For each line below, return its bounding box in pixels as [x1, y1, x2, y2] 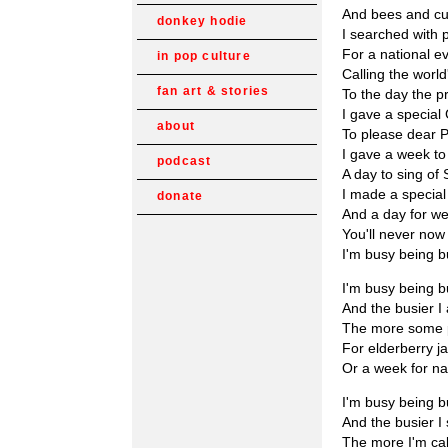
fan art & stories [157, 84, 270, 98]
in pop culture [157, 49, 251, 63]
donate [157, 189, 204, 203]
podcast [157, 154, 212, 168]
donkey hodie [157, 14, 248, 28]
